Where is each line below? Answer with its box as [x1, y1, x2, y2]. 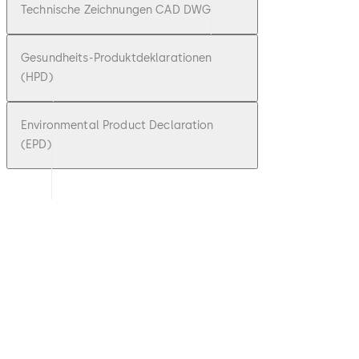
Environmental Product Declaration [21, 119, 214, 133]
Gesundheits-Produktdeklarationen [21, 51, 212, 66]
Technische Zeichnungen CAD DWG [21, 3, 212, 18]
